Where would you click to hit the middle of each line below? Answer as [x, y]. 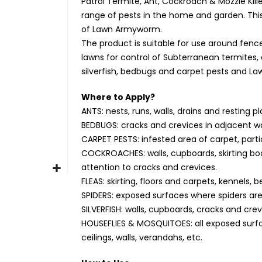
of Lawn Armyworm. [122, 29]
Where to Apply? [118, 97]
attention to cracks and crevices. [149, 167]
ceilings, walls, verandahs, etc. [142, 237]
